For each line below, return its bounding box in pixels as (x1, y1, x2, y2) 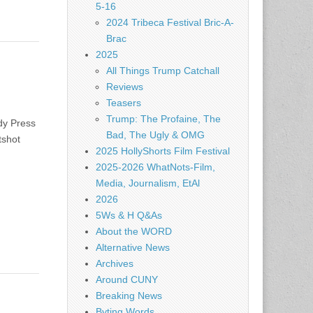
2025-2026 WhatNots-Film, (96, 161, 215, 173)
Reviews (106, 81, 143, 92)
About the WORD (96, 226, 172, 237)
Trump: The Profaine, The (106, 113, 221, 124)
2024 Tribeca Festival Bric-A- (106, 17, 234, 28)
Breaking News (96, 290, 162, 301)
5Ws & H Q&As (96, 210, 162, 221)
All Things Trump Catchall (106, 65, 219, 76)
